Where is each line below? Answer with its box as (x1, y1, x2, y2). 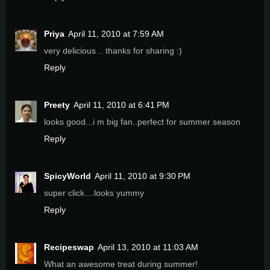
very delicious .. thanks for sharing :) (44, 45, 182, 55)
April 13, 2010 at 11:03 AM (98, 242, 198, 252)
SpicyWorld (44, 171, 91, 181)
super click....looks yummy (44, 187, 144, 198)
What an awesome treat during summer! (44, 259, 198, 269)
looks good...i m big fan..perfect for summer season (44, 116, 240, 127)
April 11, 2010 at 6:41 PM (74, 99, 169, 110)
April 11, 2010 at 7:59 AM (68, 28, 164, 39)
